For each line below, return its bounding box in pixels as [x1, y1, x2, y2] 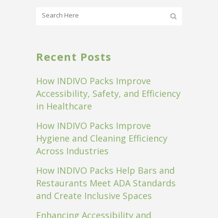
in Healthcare [36, 100, 92, 112]
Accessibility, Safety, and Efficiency [36, 87, 181, 99]
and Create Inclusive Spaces [36, 189, 152, 201]
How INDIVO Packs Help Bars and [36, 164, 175, 176]
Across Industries [36, 145, 109, 157]
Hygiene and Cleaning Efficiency [36, 132, 167, 144]
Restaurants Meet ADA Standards [36, 177, 176, 189]
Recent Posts [36, 49, 111, 64]
